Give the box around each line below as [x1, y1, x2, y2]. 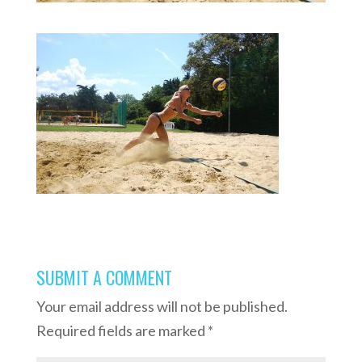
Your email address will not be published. [36, 297, 288, 315]
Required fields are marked [36, 321, 208, 339]
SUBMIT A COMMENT [36, 263, 172, 290]
